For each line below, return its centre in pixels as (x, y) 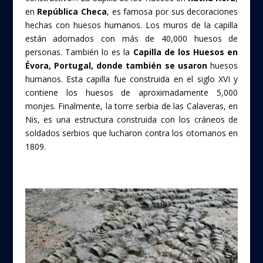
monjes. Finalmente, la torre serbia (92, 106)
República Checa (72, 11)
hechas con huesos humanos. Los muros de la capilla (131, 25)
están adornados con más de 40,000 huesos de (131, 38)
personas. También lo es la (77, 52)
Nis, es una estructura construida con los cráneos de (131, 119)
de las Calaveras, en (198, 106)
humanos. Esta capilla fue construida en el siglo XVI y (131, 79)
